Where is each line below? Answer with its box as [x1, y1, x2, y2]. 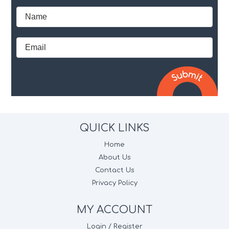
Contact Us [95, 167, 134, 174]
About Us [98, 154, 131, 161]
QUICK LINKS [80, 122, 149, 134]
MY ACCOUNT [77, 204, 152, 216]
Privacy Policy [91, 179, 138, 187]
